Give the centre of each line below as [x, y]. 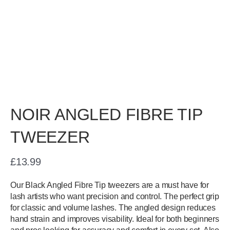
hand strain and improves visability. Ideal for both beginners [115, 219]
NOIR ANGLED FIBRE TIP [106, 114]
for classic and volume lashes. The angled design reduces [113, 208]
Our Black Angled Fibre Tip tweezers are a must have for [110, 185]
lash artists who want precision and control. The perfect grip [115, 196]
